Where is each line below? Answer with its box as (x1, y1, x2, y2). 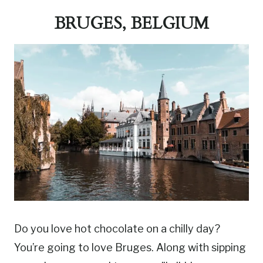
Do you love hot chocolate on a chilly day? (14, 222, 220, 235)
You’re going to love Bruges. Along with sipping (14, 241, 246, 254)
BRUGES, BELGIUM (54, 12, 209, 35)
